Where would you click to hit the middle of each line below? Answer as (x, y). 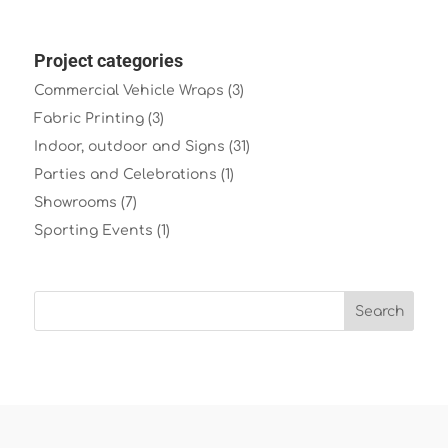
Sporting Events (93, 230)
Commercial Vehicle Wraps (128, 90)
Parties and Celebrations (125, 174)
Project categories (108, 60)
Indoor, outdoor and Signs (129, 146)
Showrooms (75, 202)
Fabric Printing (88, 118)
